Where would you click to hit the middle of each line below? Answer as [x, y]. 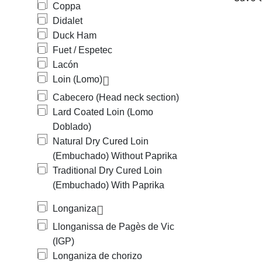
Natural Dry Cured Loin [101, 141]
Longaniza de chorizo [97, 256]
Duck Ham [75, 35]
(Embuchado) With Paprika [108, 185]
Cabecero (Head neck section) [116, 97]
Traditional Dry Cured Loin [107, 170]
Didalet [68, 21]
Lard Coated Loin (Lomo [103, 112]
